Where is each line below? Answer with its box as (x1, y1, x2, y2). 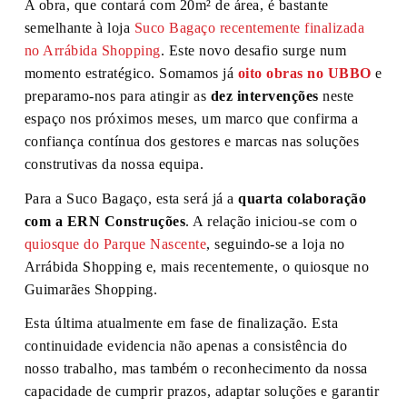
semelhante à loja (24, 19, 134, 35)
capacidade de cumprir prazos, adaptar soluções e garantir (24, 383, 380, 400)
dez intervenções (210, 87, 319, 104)
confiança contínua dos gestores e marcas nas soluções (24, 133, 360, 149)
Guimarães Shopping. (24, 281, 158, 297)
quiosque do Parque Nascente (24, 235, 207, 252)
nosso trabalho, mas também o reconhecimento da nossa (24, 361, 368, 377)
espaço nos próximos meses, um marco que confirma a (24, 110, 359, 126)
